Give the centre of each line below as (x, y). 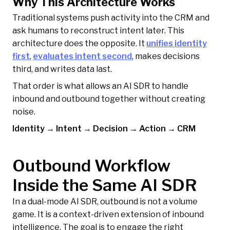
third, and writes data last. (62, 69)
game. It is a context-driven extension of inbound (108, 215)
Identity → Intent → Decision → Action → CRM (104, 129)
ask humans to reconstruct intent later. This (98, 31)
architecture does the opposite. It (79, 44)
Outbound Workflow (91, 166)
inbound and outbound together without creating (109, 99)
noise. (24, 112)
